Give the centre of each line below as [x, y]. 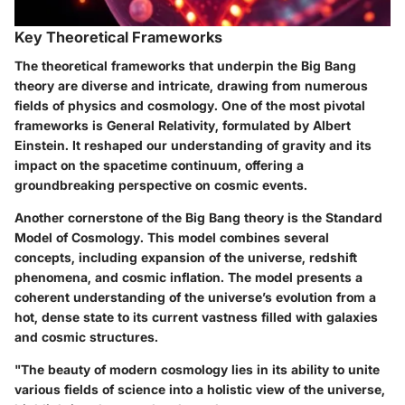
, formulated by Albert [283, 125]
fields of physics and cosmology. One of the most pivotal [190, 105]
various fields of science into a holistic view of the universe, [200, 389]
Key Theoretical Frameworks [118, 37]
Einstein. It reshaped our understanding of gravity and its [193, 145]
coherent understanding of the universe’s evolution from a [195, 297]
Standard [354, 217]
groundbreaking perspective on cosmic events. [161, 184]
